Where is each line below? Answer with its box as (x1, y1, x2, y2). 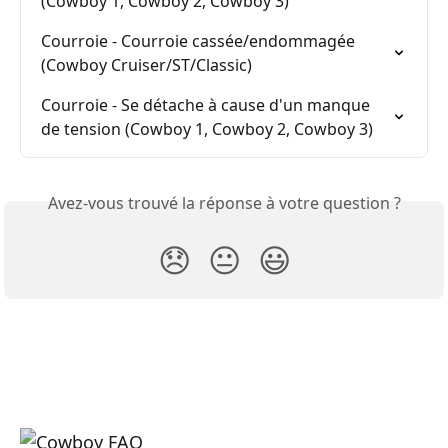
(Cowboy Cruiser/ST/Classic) (41, 54, 252, 77)
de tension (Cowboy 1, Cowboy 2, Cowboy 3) (41, 118, 373, 141)
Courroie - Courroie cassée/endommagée (41, 30, 359, 53)
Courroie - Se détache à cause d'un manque (41, 94, 374, 117)
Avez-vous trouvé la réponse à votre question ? (47, 192, 401, 215)
